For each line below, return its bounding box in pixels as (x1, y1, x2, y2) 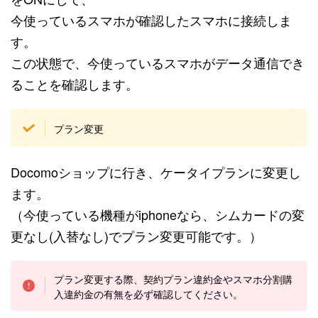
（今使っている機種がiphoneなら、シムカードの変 (11, 205, 305, 224)
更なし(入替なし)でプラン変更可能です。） (11, 226, 262, 246)
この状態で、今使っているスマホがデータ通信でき (11, 53, 305, 72)
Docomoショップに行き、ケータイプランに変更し (11, 163, 301, 182)
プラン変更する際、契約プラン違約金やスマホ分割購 (54, 270, 293, 286)
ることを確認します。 (11, 75, 138, 94)
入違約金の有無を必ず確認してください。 (54, 285, 243, 301)
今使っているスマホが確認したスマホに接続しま (11, 11, 292, 30)
